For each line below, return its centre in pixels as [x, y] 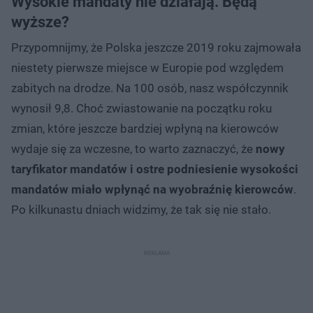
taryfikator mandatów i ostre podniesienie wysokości [155, 169]
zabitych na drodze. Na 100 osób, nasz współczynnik [150, 88]
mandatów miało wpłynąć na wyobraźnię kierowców [152, 189]
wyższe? [40, 22]
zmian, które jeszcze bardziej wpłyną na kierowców [145, 128]
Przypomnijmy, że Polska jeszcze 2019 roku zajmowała [156, 47]
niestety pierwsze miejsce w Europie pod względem [147, 67]
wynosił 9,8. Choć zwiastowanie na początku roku [141, 108]
